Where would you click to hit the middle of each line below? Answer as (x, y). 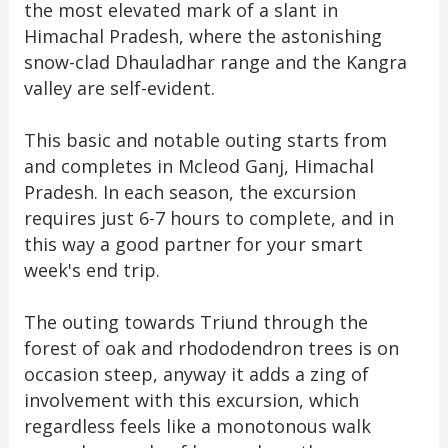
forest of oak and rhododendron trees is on (211, 347)
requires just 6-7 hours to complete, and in (208, 217)
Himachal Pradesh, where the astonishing (202, 35)
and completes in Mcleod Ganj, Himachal (198, 165)
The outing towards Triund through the (195, 321)
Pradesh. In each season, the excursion (189, 191)
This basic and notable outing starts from (205, 139)
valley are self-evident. (121, 87)
